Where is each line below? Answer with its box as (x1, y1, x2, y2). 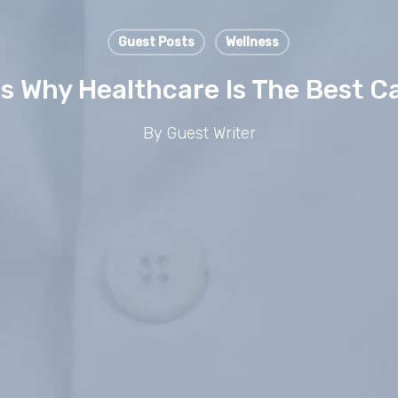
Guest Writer (166, 123, 256, 143)
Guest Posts (118, 34, 195, 50)
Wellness (226, 34, 279, 50)
